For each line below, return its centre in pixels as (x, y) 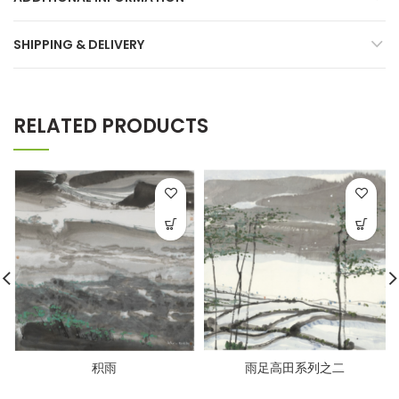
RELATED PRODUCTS (111, 126)
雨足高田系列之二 (295, 367)
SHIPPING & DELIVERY (79, 44)
